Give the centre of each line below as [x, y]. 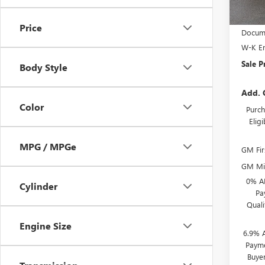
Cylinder [38, 186]
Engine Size [46, 226]
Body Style [43, 67]
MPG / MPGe [48, 146]
